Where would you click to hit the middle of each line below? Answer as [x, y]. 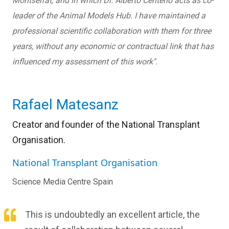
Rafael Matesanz [65, 105]
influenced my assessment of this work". [85, 62]
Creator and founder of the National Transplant [106, 125]
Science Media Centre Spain [63, 182]
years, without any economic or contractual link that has [113, 47]
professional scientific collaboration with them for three [112, 31]
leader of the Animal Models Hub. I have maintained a [109, 16]
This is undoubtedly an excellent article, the [112, 215]
